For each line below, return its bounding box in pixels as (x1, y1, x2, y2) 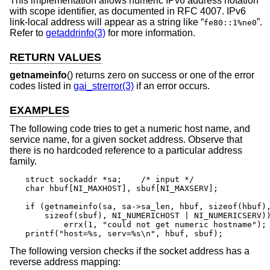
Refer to (10, 27, 46, 38)
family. (10, 156, 37, 166)
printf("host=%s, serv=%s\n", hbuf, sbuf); (25, 229, 223, 238)
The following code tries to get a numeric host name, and (10, 124, 250, 134)
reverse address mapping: (10, 257, 121, 267)
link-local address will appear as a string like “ (10, 16, 204, 27)
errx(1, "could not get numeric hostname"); (25, 220, 64, 229)
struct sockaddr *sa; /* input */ (25, 175, 122, 184)
